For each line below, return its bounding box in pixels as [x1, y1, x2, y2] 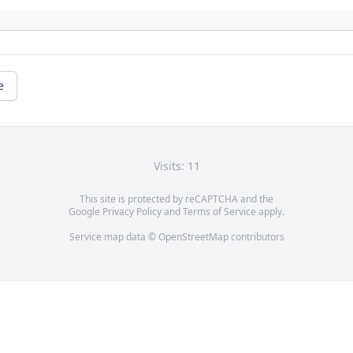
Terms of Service [183, 205, 256, 219]
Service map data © [69, 230, 158, 244]
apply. [256, 205, 284, 219]
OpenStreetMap [158, 230, 229, 244]
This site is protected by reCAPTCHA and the [80, 192, 273, 206]
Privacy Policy [102, 205, 162, 219]
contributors [228, 230, 284, 244]
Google [69, 205, 102, 219]
